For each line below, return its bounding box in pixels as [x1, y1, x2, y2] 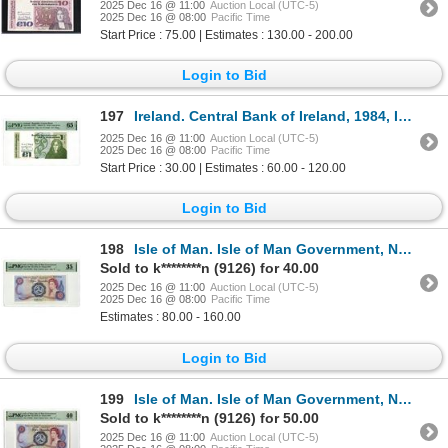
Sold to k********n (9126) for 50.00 [100, 409, 319, 426]
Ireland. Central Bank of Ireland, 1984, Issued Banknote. [134, 108, 398, 125]
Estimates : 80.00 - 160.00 [100, 310, 241, 325]
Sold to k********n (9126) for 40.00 [100, 260, 319, 277]
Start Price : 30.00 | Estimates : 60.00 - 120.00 [100, 161, 346, 176]
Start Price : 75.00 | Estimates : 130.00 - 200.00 [100, 27, 353, 42]
